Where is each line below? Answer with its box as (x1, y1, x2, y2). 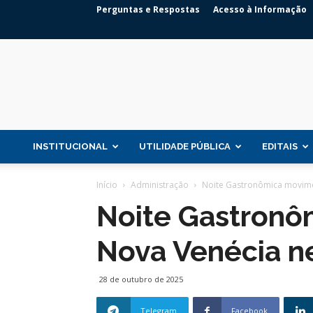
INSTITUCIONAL (33, 141, 108, 152)
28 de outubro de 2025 (99, 274, 183, 284)
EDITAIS (262, 141, 298, 152)
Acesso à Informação (213, 3, 307, 15)
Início (96, 179, 117, 191)
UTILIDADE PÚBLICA (139, 141, 231, 152)
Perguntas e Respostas (96, 3, 200, 15)
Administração (131, 179, 189, 191)
